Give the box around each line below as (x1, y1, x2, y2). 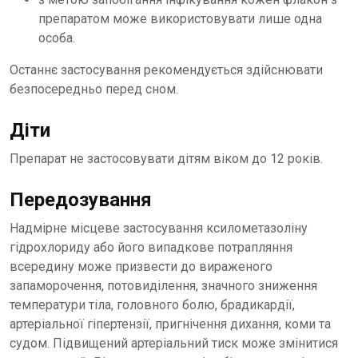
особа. (38, 30, 75, 46)
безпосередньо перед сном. (10, 82, 178, 97)
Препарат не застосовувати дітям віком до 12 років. (10, 151, 323, 167)
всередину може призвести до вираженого (10, 259, 272, 275)
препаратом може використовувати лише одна (38, 11, 322, 27)
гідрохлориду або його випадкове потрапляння (10, 240, 292, 256)
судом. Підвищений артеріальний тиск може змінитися (10, 336, 338, 352)
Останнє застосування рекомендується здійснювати (10, 62, 323, 78)
